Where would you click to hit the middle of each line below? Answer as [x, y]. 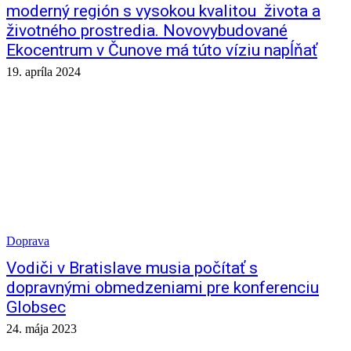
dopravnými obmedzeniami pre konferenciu [163, 288]
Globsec [36, 307]
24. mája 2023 [42, 329]
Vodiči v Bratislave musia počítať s [132, 268]
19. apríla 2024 [43, 72]
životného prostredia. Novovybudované [147, 31]
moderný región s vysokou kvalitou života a [163, 11]
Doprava [28, 241]
